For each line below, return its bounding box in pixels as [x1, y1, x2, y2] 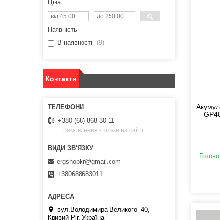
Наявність [48, 26, 77, 34]
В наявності [57, 39, 92, 47]
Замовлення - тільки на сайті [63, 127, 143, 134]
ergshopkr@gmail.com [57, 157, 121, 165]
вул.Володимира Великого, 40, [57, 205, 150, 213]
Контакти [45, 75, 77, 83]
